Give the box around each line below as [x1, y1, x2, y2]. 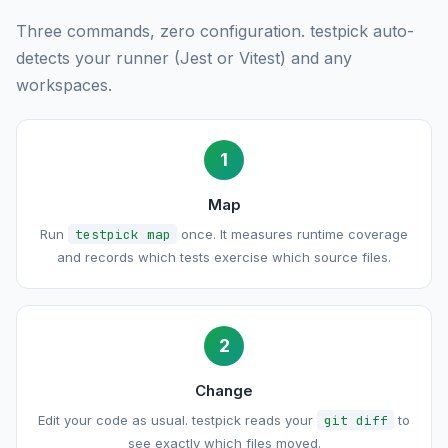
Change [195, 380, 253, 400]
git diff [323, 411, 388, 429]
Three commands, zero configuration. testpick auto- [16, 20, 414, 41]
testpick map [74, 225, 171, 243]
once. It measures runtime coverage [176, 225, 408, 242]
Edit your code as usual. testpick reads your [38, 411, 318, 428]
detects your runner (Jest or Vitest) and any [16, 47, 352, 68]
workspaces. [16, 74, 112, 95]
